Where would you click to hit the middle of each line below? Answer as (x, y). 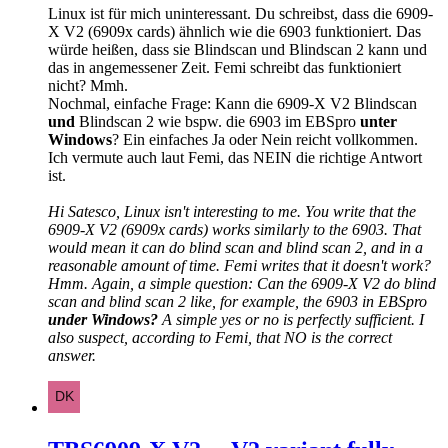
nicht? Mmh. (88, 86)
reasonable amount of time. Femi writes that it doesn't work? (239, 266)
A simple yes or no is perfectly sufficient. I (291, 320)
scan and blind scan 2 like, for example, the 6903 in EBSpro (237, 302)
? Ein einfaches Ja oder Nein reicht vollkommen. (265, 140)
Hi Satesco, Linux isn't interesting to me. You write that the (232, 212)
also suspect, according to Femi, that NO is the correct (220, 338)
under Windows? (103, 320)
